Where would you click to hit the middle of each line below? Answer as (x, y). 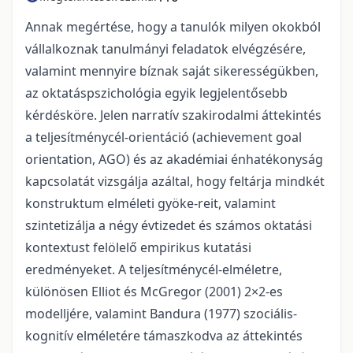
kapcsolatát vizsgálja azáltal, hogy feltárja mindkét (175, 181)
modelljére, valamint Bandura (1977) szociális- (161, 313)
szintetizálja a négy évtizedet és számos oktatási (169, 225)
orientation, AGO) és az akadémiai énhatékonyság (174, 159)
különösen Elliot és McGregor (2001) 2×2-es (154, 291)
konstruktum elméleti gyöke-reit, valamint (150, 203)
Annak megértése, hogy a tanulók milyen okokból (173, 26)
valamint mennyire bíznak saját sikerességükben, (172, 71)
